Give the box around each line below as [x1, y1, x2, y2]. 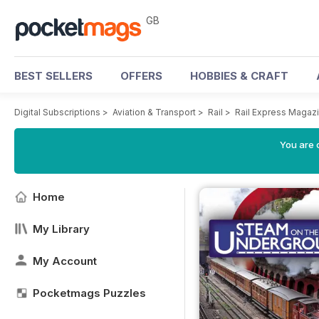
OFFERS [120, 69, 162, 83]
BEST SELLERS [14, 69, 93, 83]
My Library [33, 222, 90, 236]
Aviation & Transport [113, 107, 196, 117]
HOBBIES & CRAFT [190, 69, 288, 83]
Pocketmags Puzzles [33, 286, 146, 300]
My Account [33, 254, 97, 268]
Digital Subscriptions [14, 107, 100, 117]
